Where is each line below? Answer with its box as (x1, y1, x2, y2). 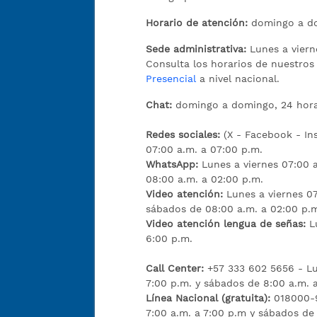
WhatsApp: (146, 158, 199, 170)
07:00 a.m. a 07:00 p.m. (146, 144, 263, 155)
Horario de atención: (146, 17, 248, 28)
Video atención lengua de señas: (146, 218, 310, 229)
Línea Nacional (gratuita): (146, 292, 271, 304)
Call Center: (146, 263, 208, 274)
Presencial (146, 73, 197, 84)
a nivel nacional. (196, 73, 280, 84)
